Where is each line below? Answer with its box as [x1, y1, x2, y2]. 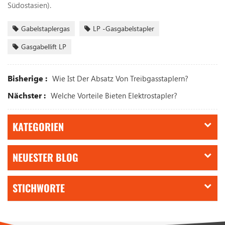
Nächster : [8, 89, 46, 100]
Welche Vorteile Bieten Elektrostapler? [51, 90, 177, 100]
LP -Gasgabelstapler [93, 23, 154, 33]
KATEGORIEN [13, 120, 64, 134]
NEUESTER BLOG [13, 150, 78, 164]
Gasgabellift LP [21, 41, 66, 51]
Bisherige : [8, 72, 47, 83]
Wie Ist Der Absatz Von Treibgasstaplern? [52, 73, 188, 83]
